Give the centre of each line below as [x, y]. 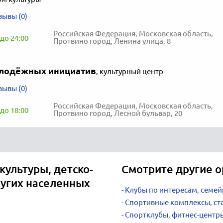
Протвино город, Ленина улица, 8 [112, 41]
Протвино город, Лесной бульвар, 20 [117, 113]
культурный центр [131, 71]
